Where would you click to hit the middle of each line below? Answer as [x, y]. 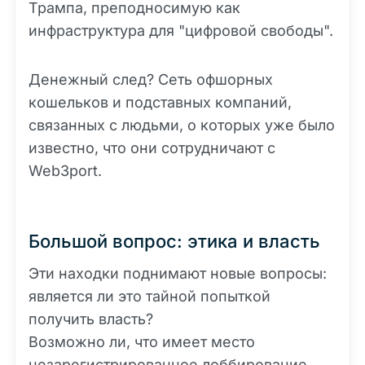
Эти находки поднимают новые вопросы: [178, 273]
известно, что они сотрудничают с [152, 147]
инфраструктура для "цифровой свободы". [181, 30]
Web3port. [65, 170]
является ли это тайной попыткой [150, 296]
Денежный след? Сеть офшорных [151, 79]
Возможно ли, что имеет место [142, 341]
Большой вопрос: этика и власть [174, 241]
